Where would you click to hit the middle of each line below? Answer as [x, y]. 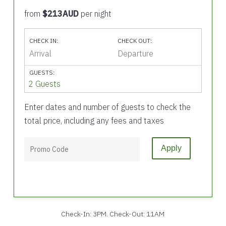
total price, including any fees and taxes [94, 121]
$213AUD [60, 14]
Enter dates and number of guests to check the [107, 107]
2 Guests [44, 84]
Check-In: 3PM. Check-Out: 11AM [113, 214]
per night [95, 14]
